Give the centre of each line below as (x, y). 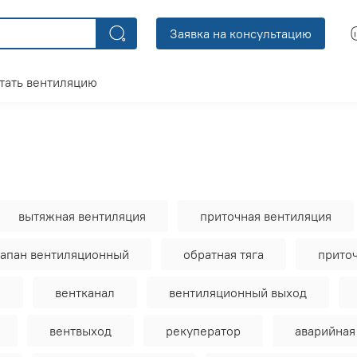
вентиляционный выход (238, 293)
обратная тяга (224, 255)
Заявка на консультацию (241, 34)
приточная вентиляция (266, 216)
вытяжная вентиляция (82, 216)
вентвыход (80, 331)
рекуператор (203, 331)
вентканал (85, 293)
